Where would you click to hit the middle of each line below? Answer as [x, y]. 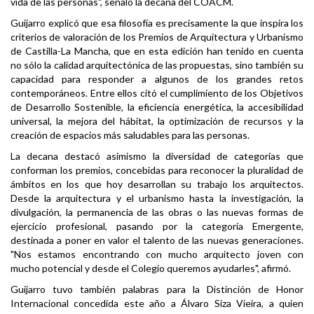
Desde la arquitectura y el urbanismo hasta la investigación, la [157, 198]
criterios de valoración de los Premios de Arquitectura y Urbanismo [157, 37]
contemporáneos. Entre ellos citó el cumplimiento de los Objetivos [157, 93]
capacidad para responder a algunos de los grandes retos [157, 79]
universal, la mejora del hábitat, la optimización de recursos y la [157, 121]
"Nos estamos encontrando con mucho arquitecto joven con [157, 254]
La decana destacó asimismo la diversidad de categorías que [157, 156]
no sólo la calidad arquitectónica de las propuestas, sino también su [157, 65]
